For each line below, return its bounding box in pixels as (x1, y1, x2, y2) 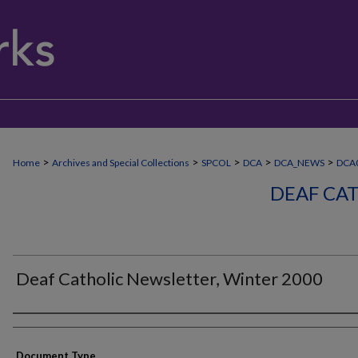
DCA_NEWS (274, 157, 324, 169)
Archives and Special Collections (52, 157, 189, 169)
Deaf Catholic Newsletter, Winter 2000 (16, 268, 323, 289)
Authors (13, 318, 71, 337)
